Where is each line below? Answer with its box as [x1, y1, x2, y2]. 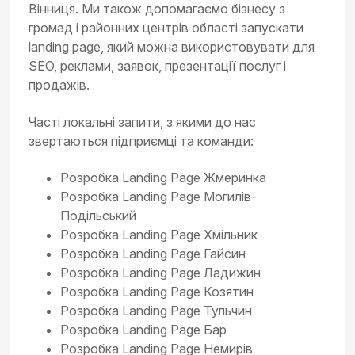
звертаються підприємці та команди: [29, 132, 254, 149]
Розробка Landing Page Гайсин [60, 246, 246, 261]
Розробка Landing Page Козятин [60, 284, 254, 300]
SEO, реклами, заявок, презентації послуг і [29, 58, 286, 74]
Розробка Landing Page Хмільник [60, 227, 258, 242]
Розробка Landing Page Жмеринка [60, 170, 266, 185]
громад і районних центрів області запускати [29, 20, 303, 36]
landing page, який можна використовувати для [29, 39, 315, 55]
